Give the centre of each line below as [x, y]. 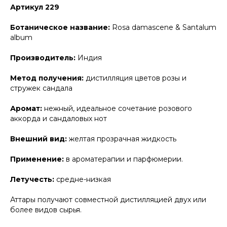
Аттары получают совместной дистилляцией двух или [108, 200]
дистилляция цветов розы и [136, 78]
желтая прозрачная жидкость [123, 139]
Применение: [38, 159]
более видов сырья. [46, 210]
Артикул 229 [35, 7]
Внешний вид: [40, 139]
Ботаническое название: [61, 28]
